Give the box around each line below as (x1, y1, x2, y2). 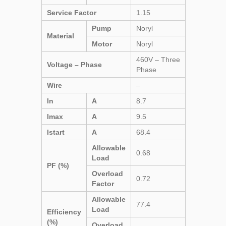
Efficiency (47, 207, 81, 216)
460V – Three (136, 55, 180, 64)
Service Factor (47, 8, 96, 17)
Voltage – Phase (47, 60, 102, 69)
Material (47, 31, 74, 40)
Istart (47, 128, 65, 136)
